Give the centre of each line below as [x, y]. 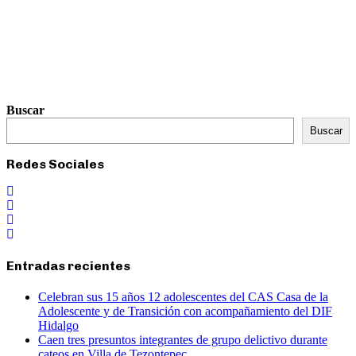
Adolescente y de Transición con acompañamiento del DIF [185, 311]
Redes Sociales [55, 164]
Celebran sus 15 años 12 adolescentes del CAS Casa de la [183, 297]
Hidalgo [58, 326]
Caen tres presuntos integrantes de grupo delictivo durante [183, 340]
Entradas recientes [68, 266]
